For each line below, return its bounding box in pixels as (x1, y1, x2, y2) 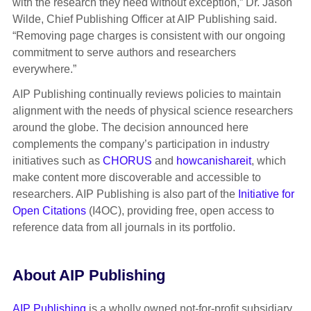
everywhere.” (12, 63, 76, 76)
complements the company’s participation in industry (12, 138, 269, 151)
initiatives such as (12, 155, 103, 167)
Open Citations (12, 205, 86, 217)
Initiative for (237, 188, 294, 201)
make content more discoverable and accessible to (12, 171, 261, 184)
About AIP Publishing (12, 267, 165, 285)
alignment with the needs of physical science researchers (12, 105, 293, 117)
